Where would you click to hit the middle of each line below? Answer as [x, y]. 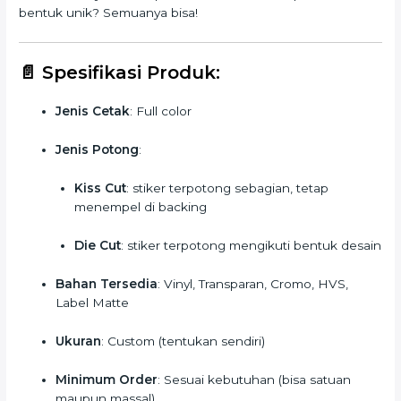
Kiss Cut [100, 188]
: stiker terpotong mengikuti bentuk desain [251, 246]
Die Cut [97, 246]
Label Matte [93, 302]
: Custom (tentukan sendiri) [183, 341]
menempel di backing [140, 207]
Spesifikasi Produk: [132, 73]
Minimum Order [107, 379]
